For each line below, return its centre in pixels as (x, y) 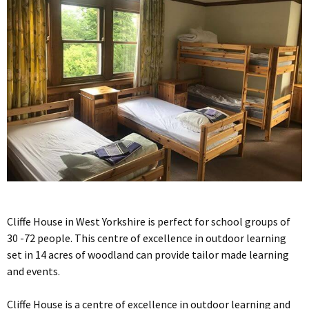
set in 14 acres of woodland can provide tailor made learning (148, 255)
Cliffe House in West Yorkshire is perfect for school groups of (149, 222)
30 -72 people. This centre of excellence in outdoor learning (147, 238)
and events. (33, 271)
